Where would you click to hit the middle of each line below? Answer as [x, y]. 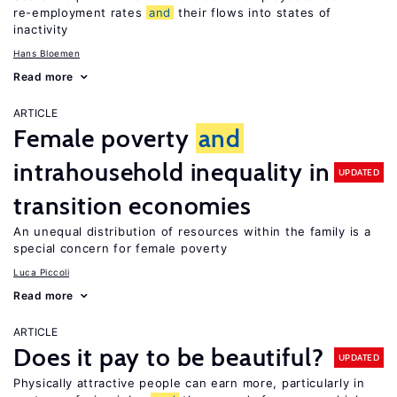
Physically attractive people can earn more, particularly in [189, 383]
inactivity [41, 29]
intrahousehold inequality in [172, 172]
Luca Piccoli [41, 272]
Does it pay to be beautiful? [169, 357]
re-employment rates [80, 12]
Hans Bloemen [47, 53]
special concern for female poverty [121, 248]
